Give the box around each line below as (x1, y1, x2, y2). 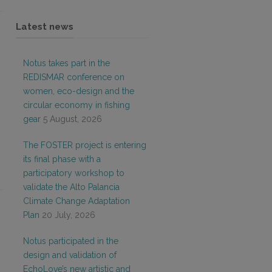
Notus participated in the (23, 236, 118, 246)
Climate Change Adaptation (23, 196, 130, 206)
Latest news (16, 21, 73, 32)
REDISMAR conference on (23, 72, 124, 82)
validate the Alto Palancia (23, 182, 120, 192)
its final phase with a (23, 154, 101, 164)
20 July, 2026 (42, 210, 95, 220)
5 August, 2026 (43, 114, 102, 124)
